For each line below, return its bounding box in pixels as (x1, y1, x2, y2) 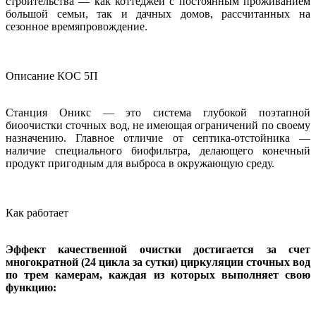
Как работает (6, 207, 68, 219)
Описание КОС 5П (6, 70, 98, 83)
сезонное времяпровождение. (6, 20, 147, 33)
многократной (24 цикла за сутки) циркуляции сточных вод (6, 256, 310, 269)
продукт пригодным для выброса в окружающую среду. (6, 157, 274, 170)
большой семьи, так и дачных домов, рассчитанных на (6, 8, 310, 20)
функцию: (6, 281, 56, 294)
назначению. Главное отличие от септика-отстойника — (6, 132, 310, 145)
